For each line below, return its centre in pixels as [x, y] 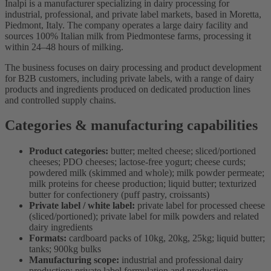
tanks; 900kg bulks [65, 249]
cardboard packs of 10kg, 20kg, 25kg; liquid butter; [166, 238]
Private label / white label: [82, 206]
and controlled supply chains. [60, 100]
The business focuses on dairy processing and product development [133, 67]
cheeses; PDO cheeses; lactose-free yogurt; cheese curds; [137, 162]
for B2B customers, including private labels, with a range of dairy [129, 78]
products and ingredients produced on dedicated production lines [128, 89]
